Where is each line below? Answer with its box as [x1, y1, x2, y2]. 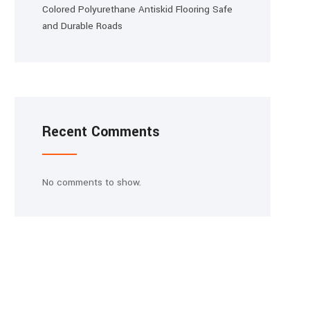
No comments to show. [42, 176, 141, 189]
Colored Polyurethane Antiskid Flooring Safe [42, 3, 232, 16]
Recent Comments [42, 122, 160, 142]
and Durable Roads [42, 19, 122, 33]
